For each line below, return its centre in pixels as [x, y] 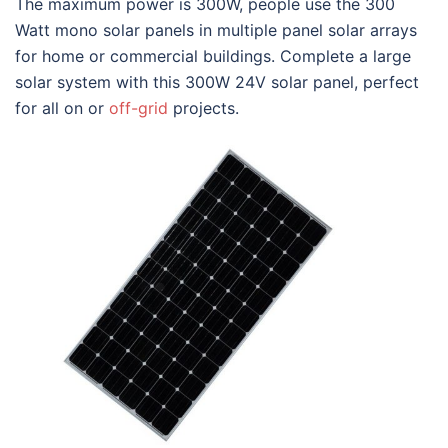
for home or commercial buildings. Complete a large [213, 56]
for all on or [62, 108]
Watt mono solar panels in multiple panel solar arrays [216, 30]
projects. [203, 108]
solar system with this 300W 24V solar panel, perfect [217, 82]
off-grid [138, 108]
